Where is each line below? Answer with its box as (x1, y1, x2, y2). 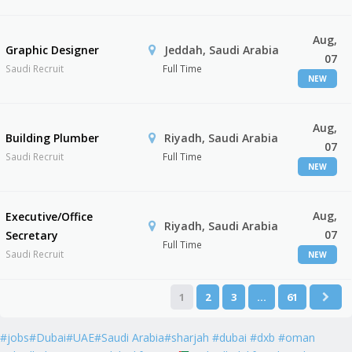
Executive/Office (5, 209, 93, 224)
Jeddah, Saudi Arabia (160, 42, 279, 57)
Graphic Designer (5, 42, 100, 57)
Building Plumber (5, 130, 100, 145)
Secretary (5, 228, 59, 243)
